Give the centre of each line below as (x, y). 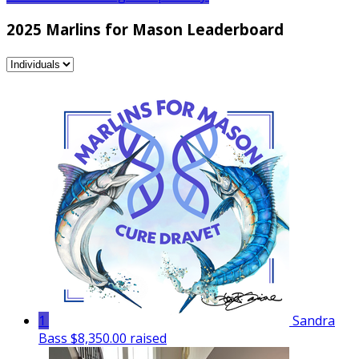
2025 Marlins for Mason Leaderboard (145, 29)
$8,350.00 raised (119, 338)
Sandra (314, 320)
